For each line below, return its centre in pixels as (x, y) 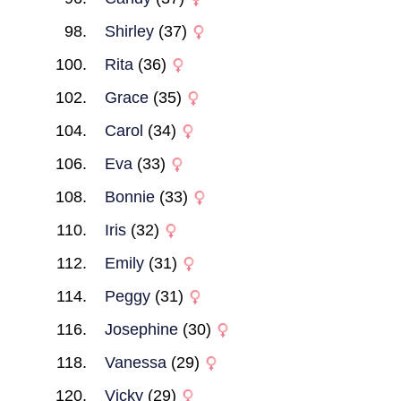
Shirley (129, 31)
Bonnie (129, 197)
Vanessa (135, 363)
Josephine (141, 329)
